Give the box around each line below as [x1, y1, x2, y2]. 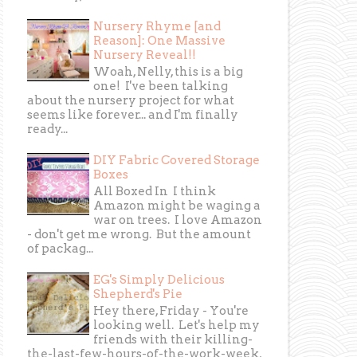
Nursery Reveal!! [93, 48, 197, 63]
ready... [27, 122, 69, 137]
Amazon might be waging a [93, 198, 261, 214]
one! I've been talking [93, 79, 229, 94]
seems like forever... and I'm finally [27, 108, 239, 123]
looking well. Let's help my [93, 318, 261, 333]
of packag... [27, 241, 94, 257]
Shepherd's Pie [93, 287, 183, 302]
